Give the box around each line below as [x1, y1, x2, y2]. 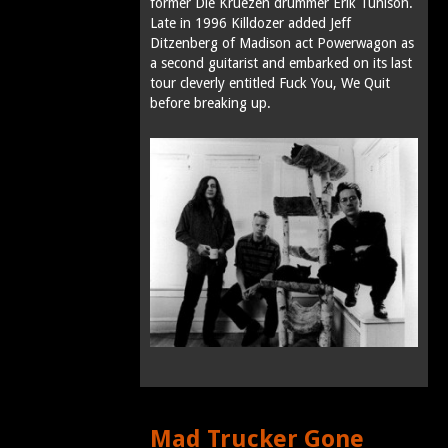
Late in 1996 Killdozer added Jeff [150, 15, 351, 32]
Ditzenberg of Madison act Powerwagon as [150, 35, 414, 52]
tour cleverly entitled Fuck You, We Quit [150, 75, 390, 92]
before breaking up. [150, 95, 271, 112]
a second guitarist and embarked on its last [150, 55, 412, 72]
